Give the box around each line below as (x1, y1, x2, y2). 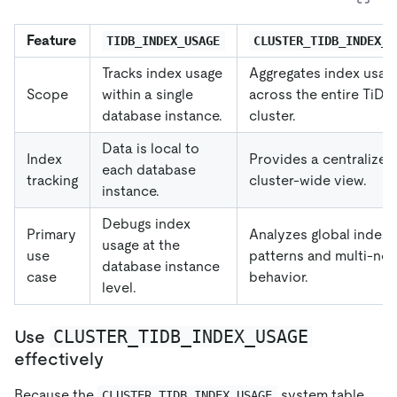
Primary (27, 225, 76, 243)
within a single (102, 85, 193, 103)
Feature (27, 31, 76, 49)
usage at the (102, 236, 180, 253)
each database (102, 160, 196, 178)
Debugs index (102, 214, 191, 232)
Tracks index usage (102, 64, 222, 82)
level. (102, 278, 136, 296)
